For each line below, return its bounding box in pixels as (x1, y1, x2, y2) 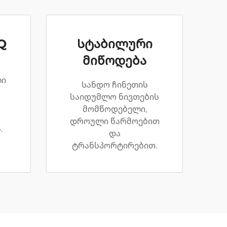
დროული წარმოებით (69, 117, 160, 126)
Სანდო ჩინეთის (81, 80, 148, 90)
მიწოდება (83, 53, 146, 68)
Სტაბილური (77, 36, 153, 51)
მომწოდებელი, (82, 104, 147, 114)
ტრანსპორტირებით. (72, 141, 157, 150)
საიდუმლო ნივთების (70, 92, 159, 102)
